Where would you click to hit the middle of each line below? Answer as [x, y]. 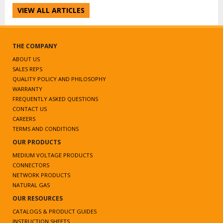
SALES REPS [27, 69]
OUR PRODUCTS [37, 142]
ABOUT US [26, 59]
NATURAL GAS [31, 185]
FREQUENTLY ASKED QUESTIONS [55, 99]
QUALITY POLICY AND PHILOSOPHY [59, 79]
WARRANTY [27, 89]
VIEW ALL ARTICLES [51, 10]
